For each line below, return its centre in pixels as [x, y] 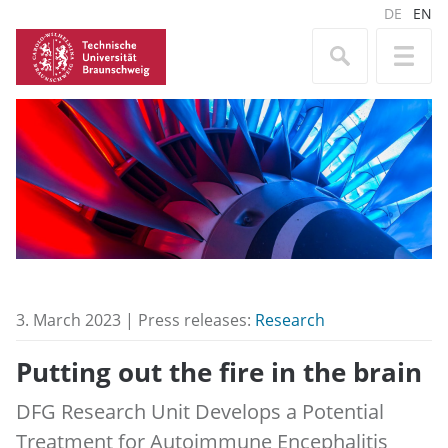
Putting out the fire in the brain [219, 373]
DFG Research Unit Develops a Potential [200, 411]
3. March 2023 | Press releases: [135, 320]
